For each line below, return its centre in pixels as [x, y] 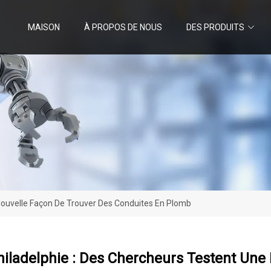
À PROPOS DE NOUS [123, 27]
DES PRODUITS [215, 27]
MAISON [44, 27]
